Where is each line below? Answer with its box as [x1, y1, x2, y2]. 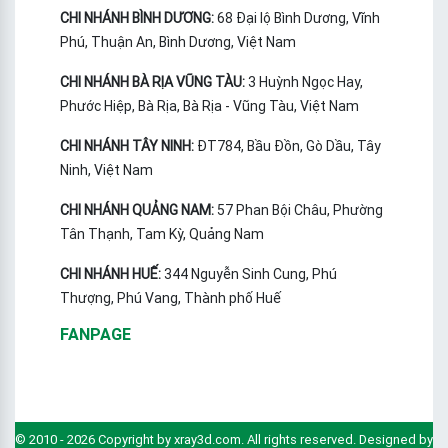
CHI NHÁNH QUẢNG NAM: [60, 201, 214, 220]
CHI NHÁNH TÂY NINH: [60, 137, 194, 156]
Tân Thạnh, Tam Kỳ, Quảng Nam [60, 225, 264, 244]
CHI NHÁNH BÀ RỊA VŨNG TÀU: [60, 73, 248, 92]
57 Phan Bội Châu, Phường [214, 201, 383, 220]
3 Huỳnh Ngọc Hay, [248, 73, 363, 92]
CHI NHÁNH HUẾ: [60, 265, 161, 284]
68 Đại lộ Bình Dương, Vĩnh [214, 9, 380, 28]
